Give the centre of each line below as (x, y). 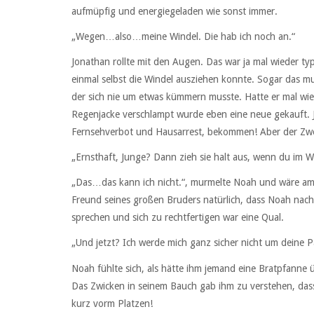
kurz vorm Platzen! (112, 303)
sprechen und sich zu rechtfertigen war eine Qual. (178, 218)
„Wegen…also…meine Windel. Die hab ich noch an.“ (183, 36)
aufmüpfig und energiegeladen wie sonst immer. (175, 11)
